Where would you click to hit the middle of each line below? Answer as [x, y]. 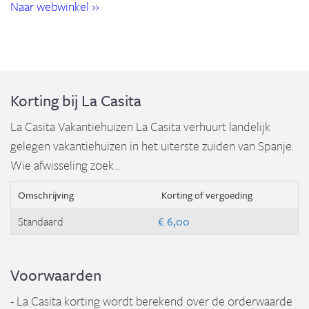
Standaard [41, 221]
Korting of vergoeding [207, 195]
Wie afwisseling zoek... [65, 165]
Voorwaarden [56, 275]
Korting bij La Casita [76, 100]
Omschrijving [46, 195]
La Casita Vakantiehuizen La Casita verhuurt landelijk [140, 126]
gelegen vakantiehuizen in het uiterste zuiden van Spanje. [152, 146]
